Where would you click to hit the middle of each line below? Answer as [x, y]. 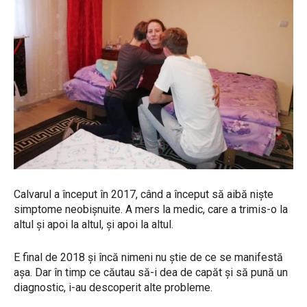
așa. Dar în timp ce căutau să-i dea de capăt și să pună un [151, 273]
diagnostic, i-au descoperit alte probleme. [113, 288]
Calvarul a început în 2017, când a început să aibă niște [144, 195]
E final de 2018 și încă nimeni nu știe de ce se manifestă [148, 258]
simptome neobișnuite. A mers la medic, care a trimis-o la [151, 210]
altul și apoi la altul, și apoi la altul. [94, 225]
